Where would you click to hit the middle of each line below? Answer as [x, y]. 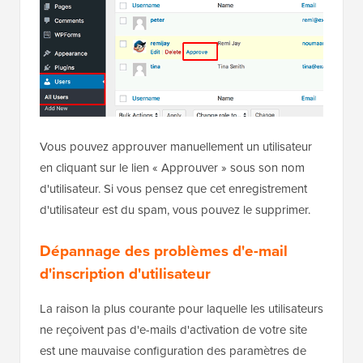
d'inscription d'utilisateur [125, 273]
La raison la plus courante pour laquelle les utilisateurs [181, 308]
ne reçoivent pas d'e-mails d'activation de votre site [173, 329]
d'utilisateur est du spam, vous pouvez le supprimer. [175, 209]
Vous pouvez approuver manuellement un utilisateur [176, 146]
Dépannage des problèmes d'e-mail [164, 250]
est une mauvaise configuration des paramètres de [173, 350]
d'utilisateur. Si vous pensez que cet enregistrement [173, 188]
